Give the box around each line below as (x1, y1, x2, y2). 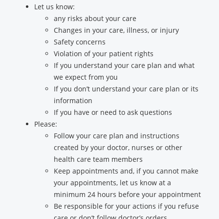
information (54, 96, 92, 105)
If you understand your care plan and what (54, 61, 195, 70)
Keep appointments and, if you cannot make (54, 166, 198, 175)
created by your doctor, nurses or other (54, 143, 182, 152)
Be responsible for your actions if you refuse (54, 201, 199, 211)
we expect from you (54, 72, 118, 82)
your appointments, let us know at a (54, 178, 171, 187)
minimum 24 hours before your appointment (54, 190, 201, 199)
